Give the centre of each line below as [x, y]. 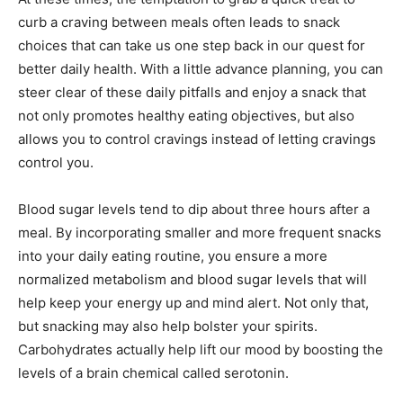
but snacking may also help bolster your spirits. [168, 327]
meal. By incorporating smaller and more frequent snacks [200, 233]
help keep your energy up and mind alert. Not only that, [193, 303]
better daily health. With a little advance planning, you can [201, 69]
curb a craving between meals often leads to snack [179, 22]
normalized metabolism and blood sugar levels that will [193, 280]
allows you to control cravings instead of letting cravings [197, 139]
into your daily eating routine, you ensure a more [173, 256]
